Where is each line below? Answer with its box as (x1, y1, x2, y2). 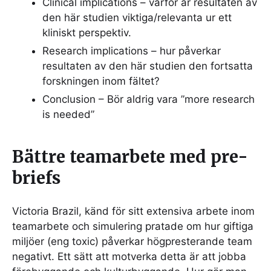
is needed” (42, 108, 94, 121)
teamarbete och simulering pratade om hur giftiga (12, 220, 253, 233)
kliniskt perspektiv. (42, 27, 131, 39)
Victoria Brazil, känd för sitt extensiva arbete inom (12, 205, 255, 218)
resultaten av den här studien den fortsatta (42, 60, 253, 73)
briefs (12, 167, 60, 189)
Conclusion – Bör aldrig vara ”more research (42, 93, 255, 106)
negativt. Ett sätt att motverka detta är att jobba (12, 250, 246, 263)
